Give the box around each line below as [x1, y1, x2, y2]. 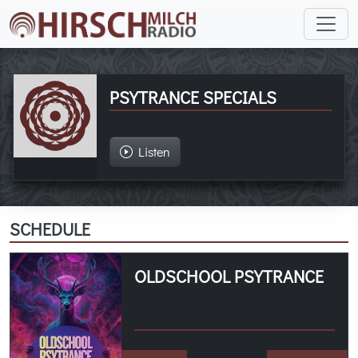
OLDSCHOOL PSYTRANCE [134, 265, 324, 288]
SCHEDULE [10, 217, 90, 241]
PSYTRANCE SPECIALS [109, 86, 276, 109]
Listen [132, 143, 170, 161]
